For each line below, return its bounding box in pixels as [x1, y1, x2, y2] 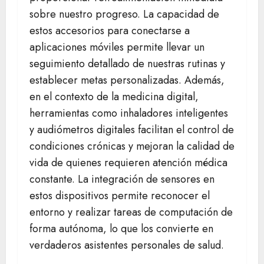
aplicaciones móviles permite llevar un [29, 39, 204, 55]
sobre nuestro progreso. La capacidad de [29, 6, 219, 22]
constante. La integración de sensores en [29, 171, 214, 187]
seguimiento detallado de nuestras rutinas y [29, 56, 225, 72]
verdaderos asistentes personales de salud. [29, 237, 224, 253]
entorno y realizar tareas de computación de [29, 204, 233, 220]
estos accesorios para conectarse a [29, 23, 190, 39]
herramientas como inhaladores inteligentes [29, 105, 228, 121]
